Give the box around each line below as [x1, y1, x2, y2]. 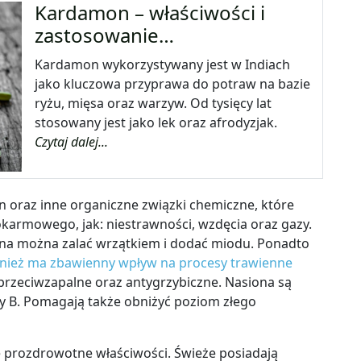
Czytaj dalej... [35, 133, 109, 151]
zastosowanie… [35, 22, 175, 49]
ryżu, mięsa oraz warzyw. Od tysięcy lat [35, 94, 272, 113]
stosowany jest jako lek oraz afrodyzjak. [35, 114, 278, 132]
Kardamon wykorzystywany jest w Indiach [35, 56, 291, 74]
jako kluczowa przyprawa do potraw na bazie [35, 75, 311, 93]
